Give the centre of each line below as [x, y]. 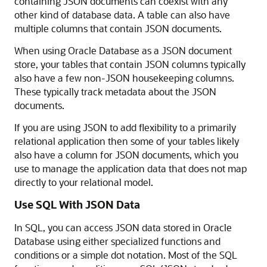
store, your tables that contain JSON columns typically [130, 64]
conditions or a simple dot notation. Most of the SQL [126, 255]
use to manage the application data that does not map [131, 168]
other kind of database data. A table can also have [122, 15]
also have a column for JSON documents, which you [126, 155]
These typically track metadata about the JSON [115, 91]
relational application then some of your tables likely [127, 141]
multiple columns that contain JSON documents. [118, 28]
